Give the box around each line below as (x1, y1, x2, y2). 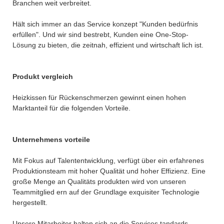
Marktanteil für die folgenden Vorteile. (12, 103, 130, 112)
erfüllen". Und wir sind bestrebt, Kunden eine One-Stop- (12, 30, 188, 38)
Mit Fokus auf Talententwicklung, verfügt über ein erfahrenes (12, 156, 204, 164)
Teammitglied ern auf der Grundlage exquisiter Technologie (12, 187, 199, 196)
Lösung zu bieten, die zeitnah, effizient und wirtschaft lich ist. (12, 40, 203, 49)
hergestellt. (12, 198, 47, 206)
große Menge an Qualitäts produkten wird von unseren (12, 177, 186, 185)
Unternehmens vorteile (12, 135, 90, 143)
